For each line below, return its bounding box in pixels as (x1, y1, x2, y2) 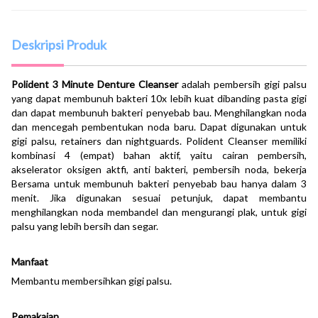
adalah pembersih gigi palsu (182, 78, 307, 90)
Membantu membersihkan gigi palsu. (11, 275, 172, 287)
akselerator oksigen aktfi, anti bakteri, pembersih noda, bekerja (11, 163, 307, 175)
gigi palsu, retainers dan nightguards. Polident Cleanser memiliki (11, 135, 307, 147)
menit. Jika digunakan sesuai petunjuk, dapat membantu (11, 192, 307, 204)
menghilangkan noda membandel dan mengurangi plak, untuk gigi (11, 206, 307, 218)
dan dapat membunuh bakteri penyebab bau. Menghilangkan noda (11, 106, 307, 119)
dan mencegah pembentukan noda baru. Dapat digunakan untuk (11, 121, 307, 133)
